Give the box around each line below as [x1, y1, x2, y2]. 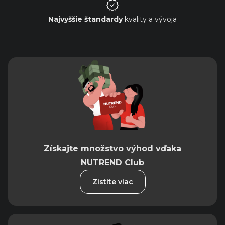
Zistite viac [92, 177, 133, 187]
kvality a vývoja [123, 15, 177, 24]
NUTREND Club [81, 158, 144, 168]
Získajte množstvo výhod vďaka [44, 144, 181, 154]
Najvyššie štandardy [48, 15, 123, 24]
